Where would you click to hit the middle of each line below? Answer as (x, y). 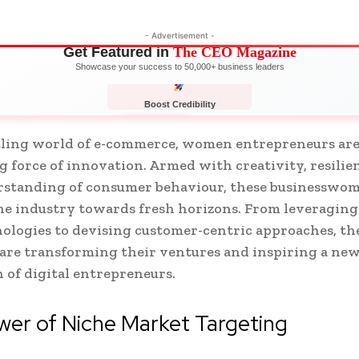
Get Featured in (118, 52)
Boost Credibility (179, 105)
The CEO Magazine (234, 52)
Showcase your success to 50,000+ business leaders (179, 66)
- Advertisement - (179, 35)
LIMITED (218, 127)
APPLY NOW (156, 127)
